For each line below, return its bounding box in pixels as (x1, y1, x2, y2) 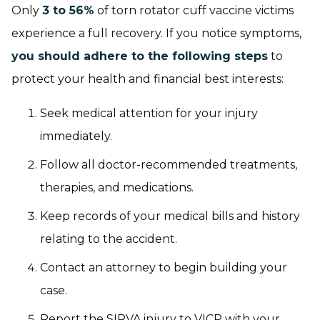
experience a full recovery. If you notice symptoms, (11, 26, 301, 40)
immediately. (40, 129, 112, 143)
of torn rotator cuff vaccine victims (94, 3, 294, 17)
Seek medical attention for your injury (40, 106, 258, 120)
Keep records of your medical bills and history (40, 209, 300, 223)
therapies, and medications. (40, 180, 194, 194)
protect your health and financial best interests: (11, 71, 284, 86)
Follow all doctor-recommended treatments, (40, 157, 297, 171)
